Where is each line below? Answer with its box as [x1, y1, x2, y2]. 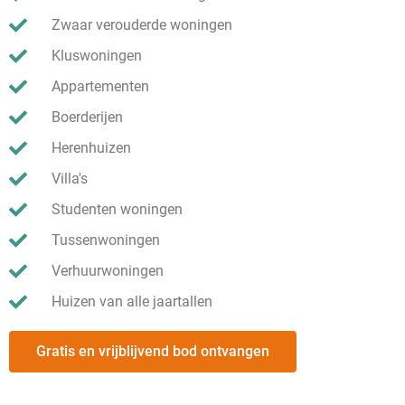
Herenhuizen [52, 138, 131, 156]
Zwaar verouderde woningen [52, 15, 232, 33]
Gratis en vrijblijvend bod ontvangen [36, 342, 269, 360]
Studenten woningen [52, 200, 183, 218]
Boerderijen [52, 108, 123, 126]
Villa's [52, 169, 88, 187]
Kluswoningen [52, 46, 142, 64]
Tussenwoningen [52, 231, 160, 249]
